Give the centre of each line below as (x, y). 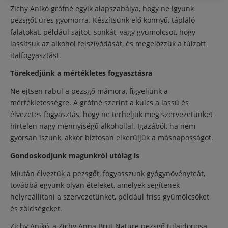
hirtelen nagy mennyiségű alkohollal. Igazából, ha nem (103, 126)
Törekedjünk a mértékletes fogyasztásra (81, 73)
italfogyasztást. (36, 55)
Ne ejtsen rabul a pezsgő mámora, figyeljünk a (89, 91)
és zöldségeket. (36, 208)
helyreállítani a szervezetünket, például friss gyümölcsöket (110, 197)
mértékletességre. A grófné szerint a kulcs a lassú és (99, 103)
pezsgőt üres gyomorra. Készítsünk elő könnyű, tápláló (103, 20)
